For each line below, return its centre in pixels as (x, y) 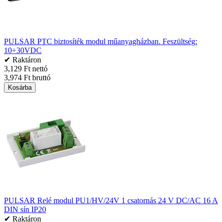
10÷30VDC (23, 50)
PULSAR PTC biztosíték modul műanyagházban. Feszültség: (101, 41)
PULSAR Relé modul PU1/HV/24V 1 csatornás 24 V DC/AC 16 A (111, 200)
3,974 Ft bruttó (27, 78)
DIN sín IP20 (25, 209)
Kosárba (20, 87)
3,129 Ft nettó (26, 69)
